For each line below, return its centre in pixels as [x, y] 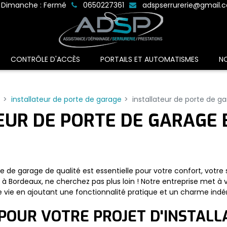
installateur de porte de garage [66, 99]
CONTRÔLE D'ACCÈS [45, 59]
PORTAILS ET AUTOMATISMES [149, 59]
